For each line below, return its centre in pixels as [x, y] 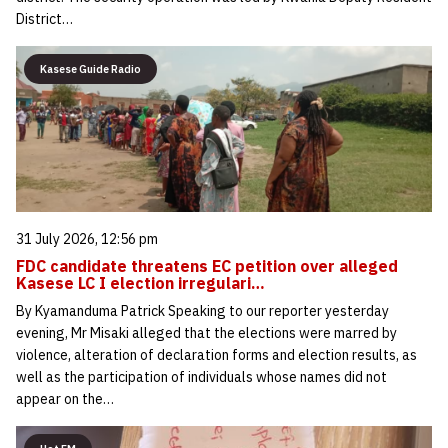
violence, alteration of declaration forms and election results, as [216, 355]
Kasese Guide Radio [90, 68]
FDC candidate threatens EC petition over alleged [207, 266]
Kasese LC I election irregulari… [140, 283]
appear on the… [65, 399]
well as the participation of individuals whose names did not [201, 377]
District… [44, 18]
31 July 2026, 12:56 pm [87, 239]
